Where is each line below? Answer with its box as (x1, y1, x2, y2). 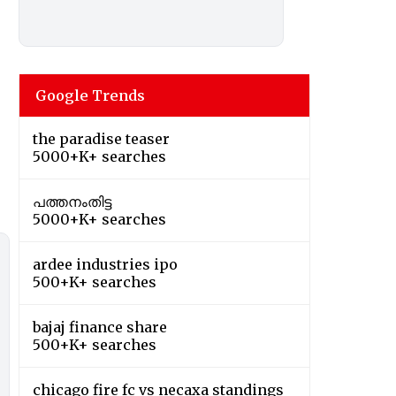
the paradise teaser (33, 130, 170, 148)
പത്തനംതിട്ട (33, 193, 111, 211)
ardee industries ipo (33, 255, 178, 274)
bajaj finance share (33, 318, 167, 337)
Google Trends (35, 87, 145, 105)
